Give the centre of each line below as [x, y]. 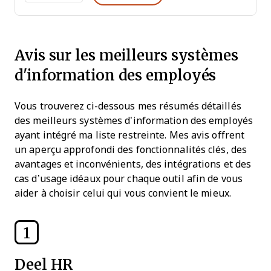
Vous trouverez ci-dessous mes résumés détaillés [128, 106]
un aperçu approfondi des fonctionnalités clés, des [131, 150]
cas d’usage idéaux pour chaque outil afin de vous [129, 179]
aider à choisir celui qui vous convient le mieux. [123, 193]
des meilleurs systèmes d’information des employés [134, 121]
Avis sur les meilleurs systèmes [126, 55]
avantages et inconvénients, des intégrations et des [133, 164]
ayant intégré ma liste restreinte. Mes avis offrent [130, 135]
